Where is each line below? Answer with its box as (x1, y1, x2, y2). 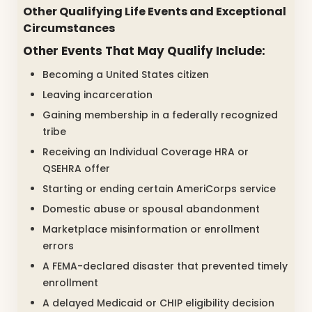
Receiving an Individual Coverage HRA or (42, 144, 249, 159)
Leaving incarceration (42, 87, 153, 102)
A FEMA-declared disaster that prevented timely (42, 258, 288, 273)
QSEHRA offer (42, 161, 110, 175)
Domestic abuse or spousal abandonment (42, 201, 260, 216)
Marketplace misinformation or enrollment (42, 221, 260, 236)
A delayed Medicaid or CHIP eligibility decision (42, 295, 274, 310)
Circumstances (23, 20, 115, 37)
